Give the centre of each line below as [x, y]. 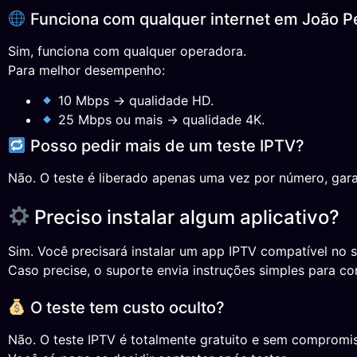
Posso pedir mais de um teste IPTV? [165, 146]
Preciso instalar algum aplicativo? [185, 217]
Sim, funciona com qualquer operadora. [127, 51]
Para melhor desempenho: [86, 71]
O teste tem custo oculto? [125, 308]
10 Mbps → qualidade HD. [134, 101]
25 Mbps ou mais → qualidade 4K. [160, 120]
